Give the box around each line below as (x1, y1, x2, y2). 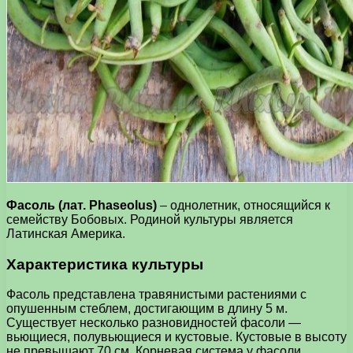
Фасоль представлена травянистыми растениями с (6, 288, 307, 302)
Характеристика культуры (6, 255, 203, 273)
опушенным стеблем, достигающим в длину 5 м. (6, 302, 288, 316)
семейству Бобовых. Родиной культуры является (6, 212, 293, 226)
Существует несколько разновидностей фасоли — (6, 316, 301, 330)
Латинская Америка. (6, 226, 125, 240)
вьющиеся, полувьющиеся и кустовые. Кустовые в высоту (6, 330, 347, 344)
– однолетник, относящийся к (157, 198, 330, 212)
